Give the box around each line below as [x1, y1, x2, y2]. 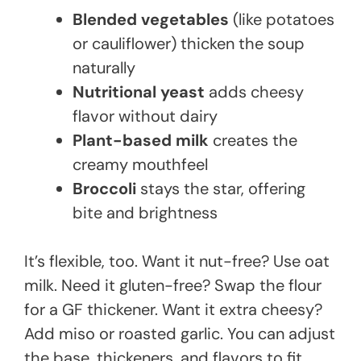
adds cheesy [205, 81, 304, 103]
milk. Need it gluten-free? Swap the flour [24, 275, 322, 297]
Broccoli [73, 178, 136, 200]
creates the [209, 130, 297, 151]
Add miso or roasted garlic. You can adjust [24, 323, 335, 345]
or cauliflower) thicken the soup [73, 33, 305, 55]
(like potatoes [229, 9, 334, 31]
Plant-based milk [73, 130, 209, 151]
